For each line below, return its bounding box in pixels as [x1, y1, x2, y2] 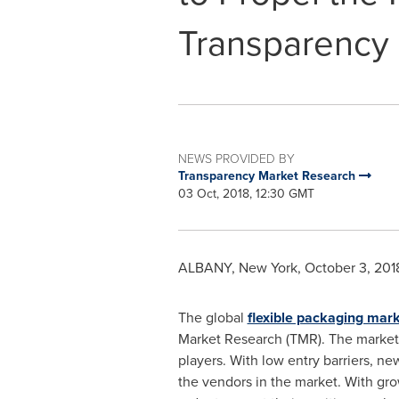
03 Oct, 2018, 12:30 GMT [177, 184, 314, 203]
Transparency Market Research [177, 167, 359, 185]
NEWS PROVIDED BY [177, 150, 295, 167]
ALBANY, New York [177, 257, 297, 278]
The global [177, 307, 248, 328]
